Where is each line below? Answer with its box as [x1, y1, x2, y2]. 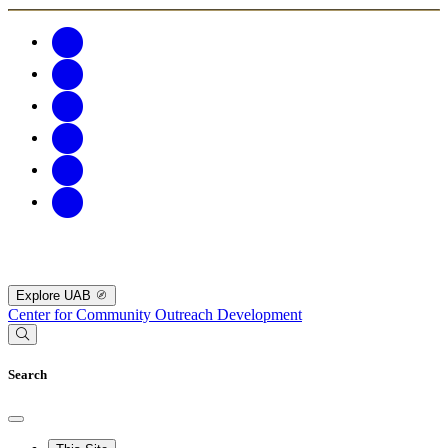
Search [8, 367, 47, 383]
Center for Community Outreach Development [8, 306, 302, 324]
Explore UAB [16, 288, 95, 304]
